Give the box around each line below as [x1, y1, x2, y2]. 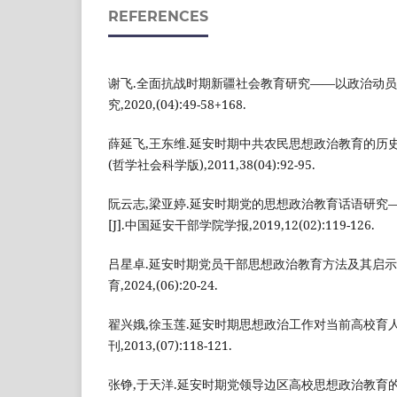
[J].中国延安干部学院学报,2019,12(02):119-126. [108, 215, 375, 233]
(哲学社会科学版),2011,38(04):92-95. [108, 155, 315, 173]
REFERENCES [108, 7, 208, 25]
